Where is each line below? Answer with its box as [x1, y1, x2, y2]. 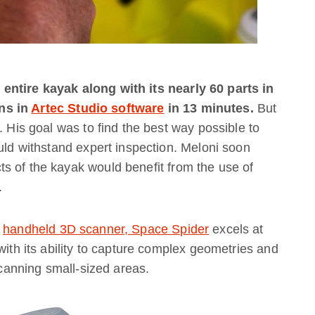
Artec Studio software [31, 101, 165, 115]
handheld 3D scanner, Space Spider [3, 222, 210, 236]
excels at [209, 222, 264, 236]
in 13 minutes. [164, 101, 254, 115]
